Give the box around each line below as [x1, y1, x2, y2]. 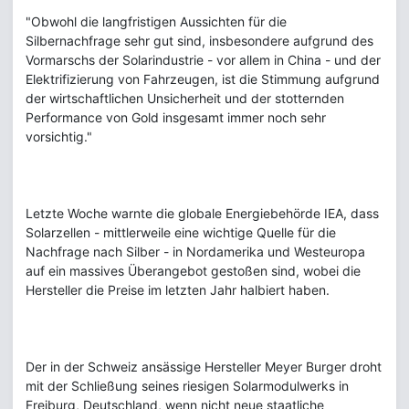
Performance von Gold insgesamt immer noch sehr [26, 110, 326, 126]
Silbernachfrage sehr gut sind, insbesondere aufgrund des [26, 33, 373, 49]
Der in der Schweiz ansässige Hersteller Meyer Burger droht [26, 359, 382, 375]
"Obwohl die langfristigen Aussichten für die [26, 14, 287, 30]
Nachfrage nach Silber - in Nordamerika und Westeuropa [26, 244, 365, 260]
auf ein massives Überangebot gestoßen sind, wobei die [26, 263, 361, 279]
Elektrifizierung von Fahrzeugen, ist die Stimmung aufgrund [26, 71, 380, 88]
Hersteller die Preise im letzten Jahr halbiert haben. [26, 282, 330, 299]
